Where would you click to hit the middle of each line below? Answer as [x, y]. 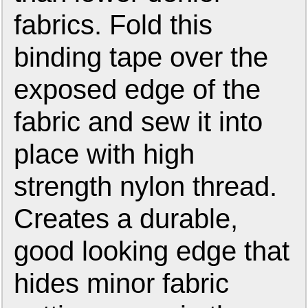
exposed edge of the [137, 90]
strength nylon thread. [146, 187]
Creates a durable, [126, 219]
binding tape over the [141, 57]
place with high [104, 154]
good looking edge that [152, 251]
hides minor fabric [122, 284]
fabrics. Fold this [113, 25]
